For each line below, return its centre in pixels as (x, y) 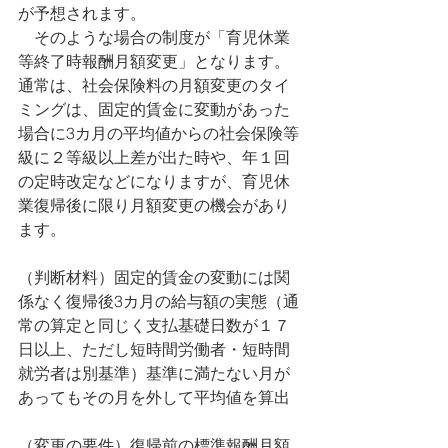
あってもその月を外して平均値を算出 (154, 397)
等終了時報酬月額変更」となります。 (154, 61)
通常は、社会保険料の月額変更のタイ (154, 85)
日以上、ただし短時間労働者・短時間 (154, 349)
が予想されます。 (82, 13)
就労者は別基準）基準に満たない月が (154, 373)
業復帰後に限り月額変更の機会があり (154, 205)
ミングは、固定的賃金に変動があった (154, 109)
